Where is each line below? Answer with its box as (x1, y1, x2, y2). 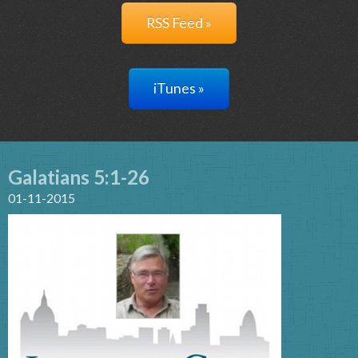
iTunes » (153, 80, 205, 97)
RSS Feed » (146, 14, 212, 31)
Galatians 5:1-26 (8, 165, 149, 189)
